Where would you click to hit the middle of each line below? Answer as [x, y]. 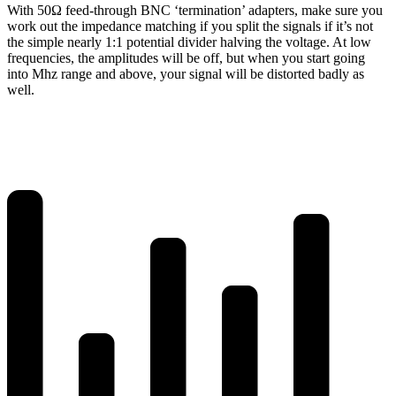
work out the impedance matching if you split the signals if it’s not [190, 26]
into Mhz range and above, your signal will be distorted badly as [186, 73]
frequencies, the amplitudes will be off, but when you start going [186, 57]
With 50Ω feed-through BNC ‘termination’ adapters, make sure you [195, 10]
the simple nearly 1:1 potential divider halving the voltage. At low [189, 42]
